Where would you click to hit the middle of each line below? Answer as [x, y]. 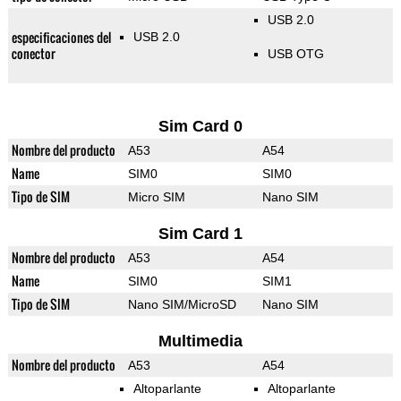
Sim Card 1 [200, 234]
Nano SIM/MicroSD [182, 305]
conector [33, 54]
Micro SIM [156, 197]
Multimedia [200, 341]
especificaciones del [61, 38]
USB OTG [295, 54]
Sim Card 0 [200, 127]
